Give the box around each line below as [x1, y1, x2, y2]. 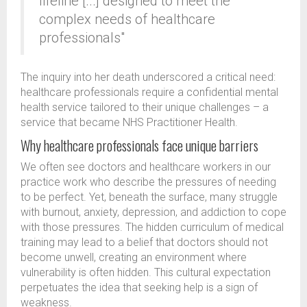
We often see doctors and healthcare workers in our [21, 160, 271, 174]
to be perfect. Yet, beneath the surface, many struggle [21, 191, 278, 204]
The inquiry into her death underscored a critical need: [21, 71, 275, 84]
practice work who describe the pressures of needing [21, 175, 276, 189]
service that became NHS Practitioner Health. [21, 116, 238, 130]
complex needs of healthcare [39, 11, 215, 28]
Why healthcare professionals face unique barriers [21, 135, 258, 156]
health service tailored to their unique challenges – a [21, 101, 269, 114]
